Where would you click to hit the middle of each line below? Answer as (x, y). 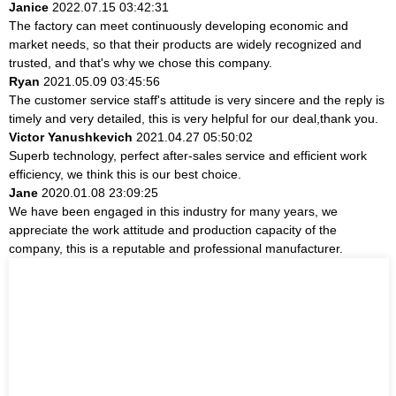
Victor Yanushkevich (71, 137)
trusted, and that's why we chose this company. (141, 62)
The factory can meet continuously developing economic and (179, 25)
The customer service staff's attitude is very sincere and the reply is (197, 99)
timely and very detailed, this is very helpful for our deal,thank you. (194, 118)
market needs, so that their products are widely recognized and (185, 44)
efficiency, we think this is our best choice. (125, 174)
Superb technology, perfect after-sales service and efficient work (188, 155)
